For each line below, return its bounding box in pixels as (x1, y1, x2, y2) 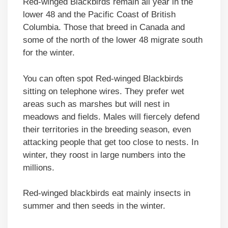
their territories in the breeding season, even (23, 124, 191, 134)
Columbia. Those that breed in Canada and (23, 22, 185, 33)
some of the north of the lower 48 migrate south (23, 35, 203, 45)
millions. (23, 162, 54, 173)
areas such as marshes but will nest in (23, 99, 169, 109)
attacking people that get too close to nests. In (23, 137, 198, 147)
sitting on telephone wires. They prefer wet (23, 86, 184, 96)
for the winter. (23, 48, 75, 58)
